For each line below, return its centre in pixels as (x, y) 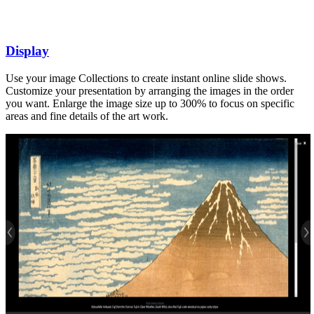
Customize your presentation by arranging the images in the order (150, 91)
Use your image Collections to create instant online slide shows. (146, 78)
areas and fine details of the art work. (87, 116)
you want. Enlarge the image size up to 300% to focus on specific (150, 104)
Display (27, 51)
